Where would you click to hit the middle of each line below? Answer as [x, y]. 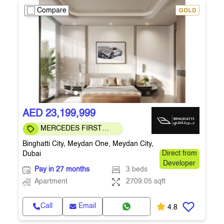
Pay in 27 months [62, 170]
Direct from [179, 154]
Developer [179, 164]
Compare [52, 10]
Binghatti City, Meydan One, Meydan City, [88, 144]
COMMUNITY [62, 139]
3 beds [136, 170]
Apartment [51, 182]
